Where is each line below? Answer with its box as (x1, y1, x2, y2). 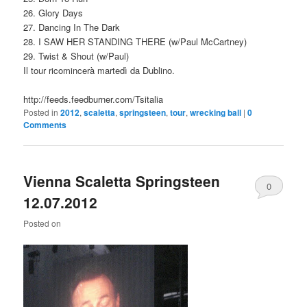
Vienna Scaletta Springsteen (23, 171, 221, 192)
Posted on (23, 217, 62, 230)
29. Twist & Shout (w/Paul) (23, 49, 130, 62)
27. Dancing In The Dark (23, 20, 121, 34)
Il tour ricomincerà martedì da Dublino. (23, 63, 175, 77)
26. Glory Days (23, 5, 84, 19)
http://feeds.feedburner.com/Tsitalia (23, 92, 164, 106)
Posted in (23, 106, 59, 118)
